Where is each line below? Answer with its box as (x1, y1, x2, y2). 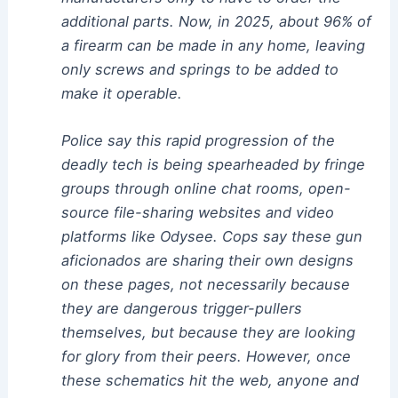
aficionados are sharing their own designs (60, 251, 354, 270)
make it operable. (60, 84, 182, 103)
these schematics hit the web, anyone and (60, 371, 359, 390)
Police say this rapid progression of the (60, 131, 335, 150)
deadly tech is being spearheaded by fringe (60, 155, 365, 174)
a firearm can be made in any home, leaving (60, 36, 365, 55)
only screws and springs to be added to (60, 60, 338, 79)
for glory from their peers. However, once (60, 347, 351, 366)
